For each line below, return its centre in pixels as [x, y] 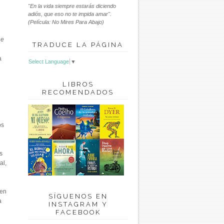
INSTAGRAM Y [78, 204]
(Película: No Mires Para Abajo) [66, 22]
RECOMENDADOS [78, 92]
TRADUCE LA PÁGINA [78, 45]
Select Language [49, 62]
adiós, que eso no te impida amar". [70, 14]
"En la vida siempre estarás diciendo [72, 6]
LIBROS [78, 84]
